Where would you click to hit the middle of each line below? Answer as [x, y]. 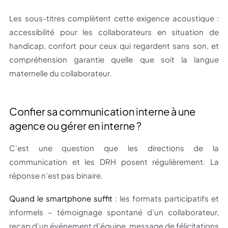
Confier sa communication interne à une [102, 111]
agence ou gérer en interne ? [75, 126]
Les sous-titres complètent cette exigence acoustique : [114, 18]
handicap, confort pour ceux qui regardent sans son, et [114, 46]
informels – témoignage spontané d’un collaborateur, [114, 212]
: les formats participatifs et [166, 198]
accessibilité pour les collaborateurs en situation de [114, 32]
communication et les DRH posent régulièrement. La [114, 162]
